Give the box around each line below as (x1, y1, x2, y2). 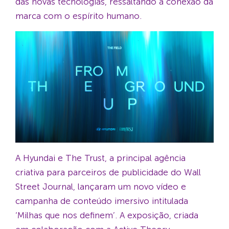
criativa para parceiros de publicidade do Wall (15, 167, 201, 178)
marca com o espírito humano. (15, 11, 142, 21)
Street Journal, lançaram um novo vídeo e (15, 181, 186, 192)
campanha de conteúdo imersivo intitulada (15, 196, 188, 207)
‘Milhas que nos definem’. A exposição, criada (15, 210, 198, 221)
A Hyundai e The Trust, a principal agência (15, 153, 186, 164)
